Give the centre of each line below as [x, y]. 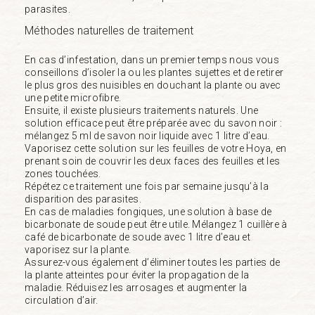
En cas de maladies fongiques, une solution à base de [148, 211]
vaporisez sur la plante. [78, 249]
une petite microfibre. [73, 97]
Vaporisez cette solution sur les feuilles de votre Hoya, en [156, 148]
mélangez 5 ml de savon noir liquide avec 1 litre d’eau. [147, 135]
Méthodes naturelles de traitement [109, 30]
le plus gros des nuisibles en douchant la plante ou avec [153, 85]
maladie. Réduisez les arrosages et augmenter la [136, 287]
